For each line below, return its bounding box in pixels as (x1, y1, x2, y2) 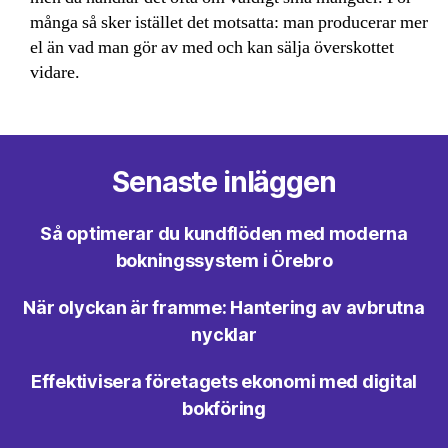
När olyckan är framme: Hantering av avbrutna (23, 296, 425, 318)
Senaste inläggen (112, 164, 336, 199)
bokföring (182, 397, 266, 419)
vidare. (30, 60, 80, 84)
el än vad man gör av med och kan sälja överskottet (30, 35, 394, 59)
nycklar (191, 323, 257, 345)
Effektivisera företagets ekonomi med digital (30, 370, 418, 392)
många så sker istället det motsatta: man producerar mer (30, 10, 428, 34)
